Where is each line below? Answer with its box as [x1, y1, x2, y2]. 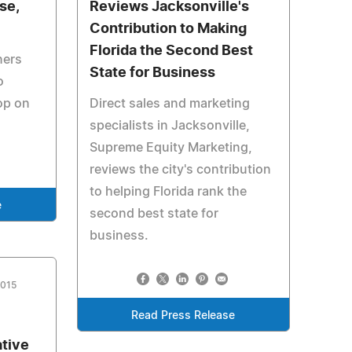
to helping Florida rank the [89, 185, 247, 198]
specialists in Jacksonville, [89, 119, 250, 132]
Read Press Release [131, 310, 236, 321]
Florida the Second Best [89, 44, 253, 58]
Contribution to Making [89, 22, 247, 36]
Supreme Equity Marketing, [89, 141, 252, 154]
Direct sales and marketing [89, 97, 250, 110]
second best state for [89, 207, 218, 220]
